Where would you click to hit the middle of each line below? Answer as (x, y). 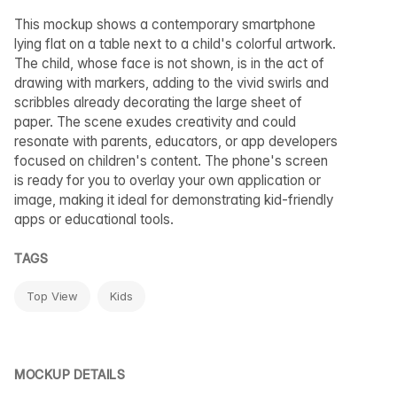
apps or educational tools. (94, 219)
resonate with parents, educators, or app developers (176, 141)
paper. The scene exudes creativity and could (155, 122)
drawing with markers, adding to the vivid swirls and (171, 83)
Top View (53, 296)
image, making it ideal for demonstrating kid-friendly (174, 200)
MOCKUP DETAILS (70, 374)
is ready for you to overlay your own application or (167, 180)
